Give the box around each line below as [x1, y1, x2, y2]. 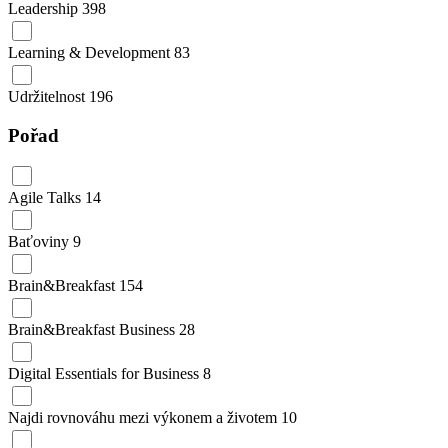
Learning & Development [8, 44, 174, 62]
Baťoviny [8, 232, 73, 250]
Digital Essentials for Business [8, 364, 203, 382]
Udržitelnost [8, 88, 89, 106]
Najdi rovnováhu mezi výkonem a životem [8, 408, 281, 426]
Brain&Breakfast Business [8, 320, 179, 338]
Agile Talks [8, 188, 85, 206]
